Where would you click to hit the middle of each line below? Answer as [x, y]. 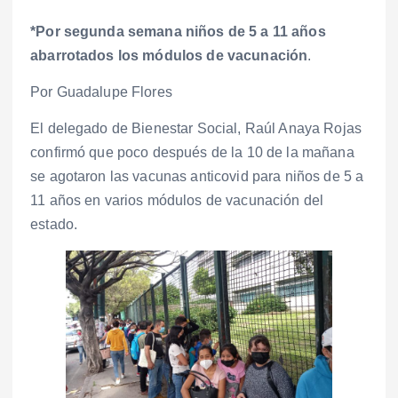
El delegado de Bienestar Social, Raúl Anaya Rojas [196, 129]
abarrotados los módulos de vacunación [169, 56]
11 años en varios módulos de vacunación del [177, 201]
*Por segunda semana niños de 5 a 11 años [178, 32]
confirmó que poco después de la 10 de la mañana [192, 153]
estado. [54, 225]
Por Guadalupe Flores [101, 92]
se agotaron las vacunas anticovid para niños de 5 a [197, 177]
